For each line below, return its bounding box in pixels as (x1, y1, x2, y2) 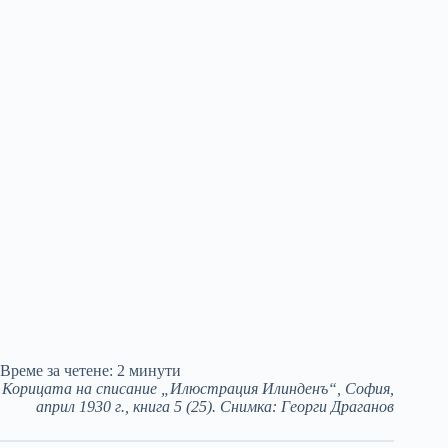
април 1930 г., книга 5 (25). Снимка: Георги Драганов (36, 398, 395, 416)
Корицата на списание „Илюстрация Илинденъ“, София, (2, 380, 395, 398)
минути (129, 362, 181, 380)
